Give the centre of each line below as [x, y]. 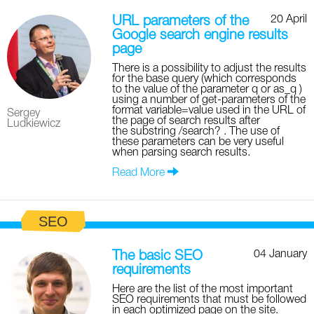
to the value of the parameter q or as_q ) [207, 90]
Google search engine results [200, 36]
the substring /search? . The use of [196, 132]
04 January [280, 255]
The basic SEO [157, 257]
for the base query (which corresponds [204, 80]
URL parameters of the [180, 22]
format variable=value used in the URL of [209, 111]
